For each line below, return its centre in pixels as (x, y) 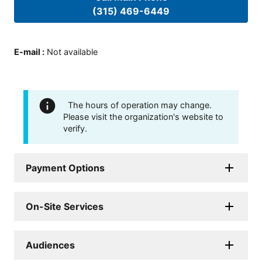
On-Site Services (65, 206)
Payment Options (65, 168)
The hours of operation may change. (140, 105)
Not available (72, 51)
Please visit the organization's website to (143, 117)
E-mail (27, 51)
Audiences (50, 245)
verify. (75, 128)
